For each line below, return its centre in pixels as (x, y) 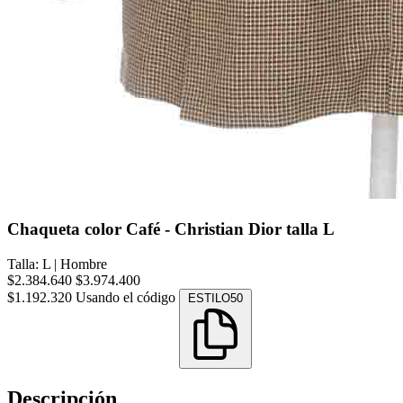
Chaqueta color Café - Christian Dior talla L (171, 228)
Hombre (84, 264)
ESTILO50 (215, 298)
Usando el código (127, 297)
